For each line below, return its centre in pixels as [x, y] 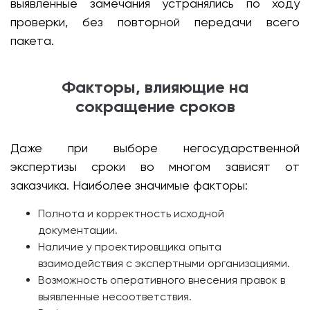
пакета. [32, 40]
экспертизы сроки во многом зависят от [155, 166]
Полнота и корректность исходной [131, 213]
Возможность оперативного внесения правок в [162, 280]
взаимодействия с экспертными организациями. [164, 263]
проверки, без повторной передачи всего [155, 22]
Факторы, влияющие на [155, 87]
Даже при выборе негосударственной [155, 148]
